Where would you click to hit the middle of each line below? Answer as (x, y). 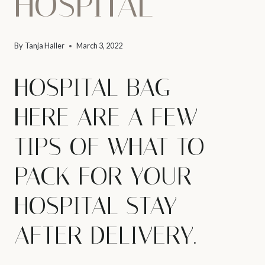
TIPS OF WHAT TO (109, 147)
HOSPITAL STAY (96, 206)
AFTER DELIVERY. (105, 236)
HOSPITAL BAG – (104, 88)
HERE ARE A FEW (106, 117)
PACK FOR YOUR (103, 177)
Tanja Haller (45, 46)
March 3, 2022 (100, 46)
